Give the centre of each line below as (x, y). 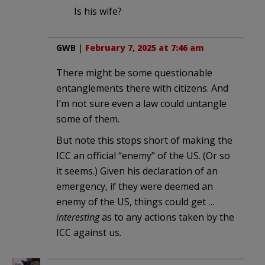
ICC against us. (89, 232)
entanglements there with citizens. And (142, 88)
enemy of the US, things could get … (135, 201)
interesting (78, 217)
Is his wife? (98, 11)
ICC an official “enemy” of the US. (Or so (143, 155)
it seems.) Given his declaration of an (137, 171)
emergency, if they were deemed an (135, 186)
